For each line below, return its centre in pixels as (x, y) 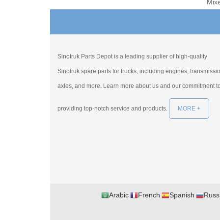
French (149, 195)
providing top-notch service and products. (112, 108)
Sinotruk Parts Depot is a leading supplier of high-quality (132, 56)
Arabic (119, 195)
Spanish (182, 195)
